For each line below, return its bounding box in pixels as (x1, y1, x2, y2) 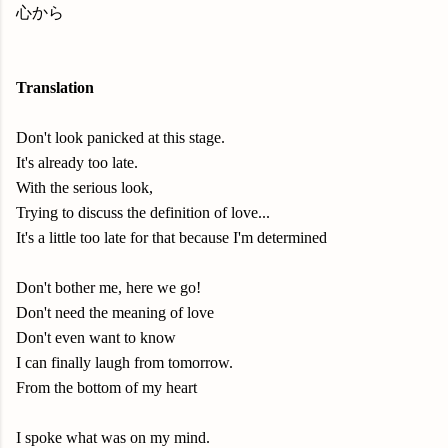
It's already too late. (16, 154, 138, 171)
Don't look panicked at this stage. (16, 129, 225, 146)
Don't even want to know (16, 329, 176, 346)
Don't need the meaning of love (16, 304, 214, 321)
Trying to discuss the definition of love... (16, 204, 270, 221)
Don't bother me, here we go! (16, 279, 201, 296)
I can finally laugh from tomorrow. (16, 354, 233, 371)
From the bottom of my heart (16, 379, 197, 396)
